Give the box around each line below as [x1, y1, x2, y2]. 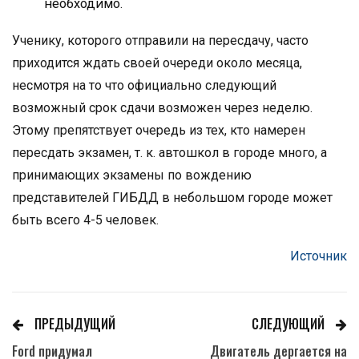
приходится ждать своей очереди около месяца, [12, 55, 302, 71]
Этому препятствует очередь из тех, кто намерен [12, 123, 305, 139]
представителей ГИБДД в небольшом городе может [12, 190, 333, 206]
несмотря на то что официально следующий [12, 78, 276, 94]
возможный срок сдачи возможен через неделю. [12, 100, 313, 116]
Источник [290, 248, 347, 264]
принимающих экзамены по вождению [12, 167, 252, 184]
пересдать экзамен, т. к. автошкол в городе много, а [12, 145, 327, 161]
